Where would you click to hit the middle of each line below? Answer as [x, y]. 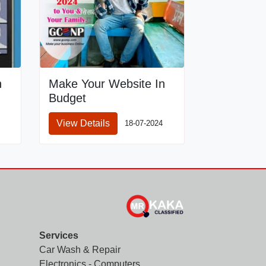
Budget [67, 98]
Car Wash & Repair [80, 250]
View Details [83, 123]
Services [59, 235]
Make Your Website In [107, 84]
